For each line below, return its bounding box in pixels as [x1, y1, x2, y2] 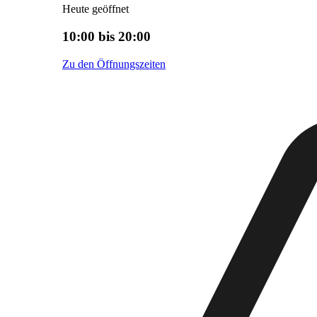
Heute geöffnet [62, 3, 129, 16]
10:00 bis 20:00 [62, 28, 151, 44]
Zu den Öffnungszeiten [62, 57, 166, 70]
